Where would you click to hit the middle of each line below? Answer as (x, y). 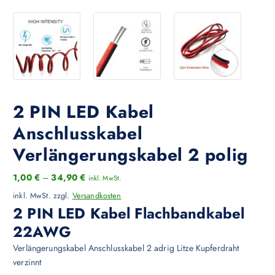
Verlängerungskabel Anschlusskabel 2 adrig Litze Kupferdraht (126, 248)
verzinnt (27, 262)
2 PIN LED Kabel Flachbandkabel (129, 213)
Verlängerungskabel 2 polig (131, 155)
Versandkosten (97, 195)
